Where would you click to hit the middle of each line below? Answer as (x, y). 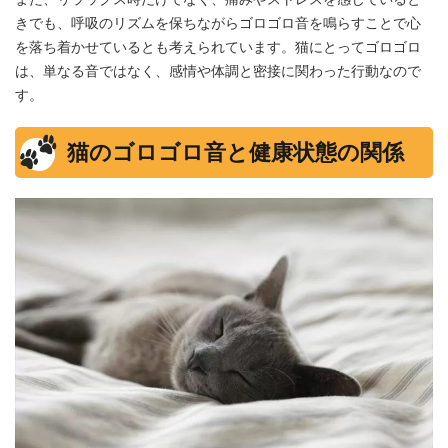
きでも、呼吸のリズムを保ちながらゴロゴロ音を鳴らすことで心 (218, 22)
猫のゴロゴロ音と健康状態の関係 (235, 151)
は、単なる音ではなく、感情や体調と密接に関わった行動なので (218, 70)
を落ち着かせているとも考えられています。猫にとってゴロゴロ (218, 46)
